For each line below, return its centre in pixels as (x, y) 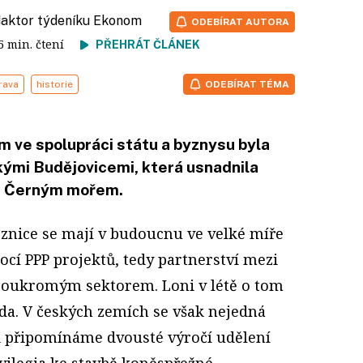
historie (55, 84)
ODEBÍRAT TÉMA (247, 84)
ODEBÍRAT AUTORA (240, 21)
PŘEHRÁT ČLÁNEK (148, 44)
